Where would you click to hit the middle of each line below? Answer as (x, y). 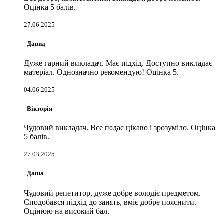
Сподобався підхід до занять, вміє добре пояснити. (110, 202)
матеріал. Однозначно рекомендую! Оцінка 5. (101, 72)
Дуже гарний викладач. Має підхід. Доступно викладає (118, 63)
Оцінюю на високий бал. (66, 211)
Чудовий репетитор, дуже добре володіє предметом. (112, 193)
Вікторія (38, 109)
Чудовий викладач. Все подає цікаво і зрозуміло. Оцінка (119, 128)
